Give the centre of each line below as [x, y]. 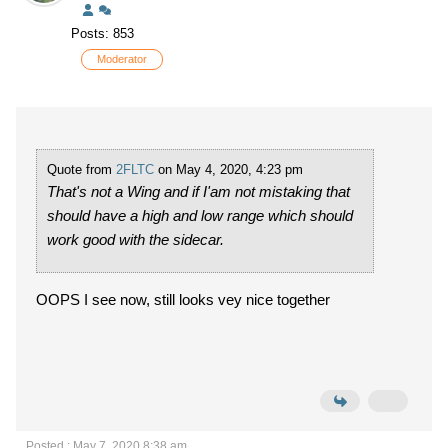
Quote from [81, 169]
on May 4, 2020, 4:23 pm [228, 169]
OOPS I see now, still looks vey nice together [187, 299]
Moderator [122, 59]
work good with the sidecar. [137, 239]
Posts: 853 [102, 33]
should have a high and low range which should [200, 215]
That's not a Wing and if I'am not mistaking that [198, 191]
